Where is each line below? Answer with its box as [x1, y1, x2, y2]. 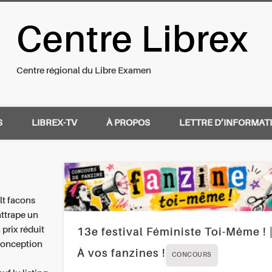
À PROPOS [106, 118, 150, 127]
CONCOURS [171, 252, 212, 259]
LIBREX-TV [32, 118, 77, 127]
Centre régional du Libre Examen [16, 66, 152, 75]
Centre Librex [16, 24, 250, 60]
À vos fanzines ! [76, 248, 166, 260]
